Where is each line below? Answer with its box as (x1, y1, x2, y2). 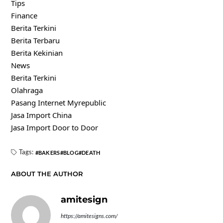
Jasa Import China (10, 110, 72, 120)
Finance (10, 10, 37, 20)
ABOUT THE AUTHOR (10, 169, 83, 178)
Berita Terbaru (10, 35, 60, 45)
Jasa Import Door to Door (10, 122, 98, 132)
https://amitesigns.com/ (60, 212, 117, 220)
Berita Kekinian (10, 47, 63, 58)
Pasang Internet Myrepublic (10, 97, 106, 108)
